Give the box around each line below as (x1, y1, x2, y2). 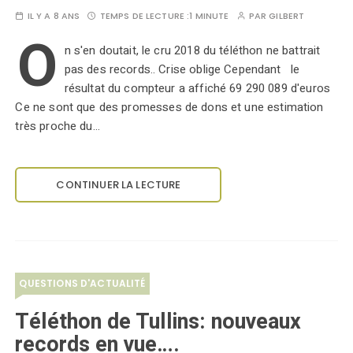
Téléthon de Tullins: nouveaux (15, 307, 302, 337)
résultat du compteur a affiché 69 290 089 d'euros (64, 80, 330, 97)
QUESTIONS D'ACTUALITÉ (19, 277, 146, 290)
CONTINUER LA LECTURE (56, 177, 181, 192)
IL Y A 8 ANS (27, 9, 80, 22)
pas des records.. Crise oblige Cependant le (64, 61, 300, 78)
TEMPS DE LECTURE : (99, 9, 190, 22)
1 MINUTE (189, 9, 229, 22)
